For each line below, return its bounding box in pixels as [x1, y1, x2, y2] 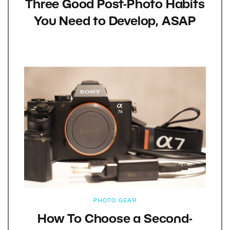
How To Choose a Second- [37, 214, 193, 226]
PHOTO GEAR [93, 198, 137, 204]
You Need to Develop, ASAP [34, 16, 196, 28]
